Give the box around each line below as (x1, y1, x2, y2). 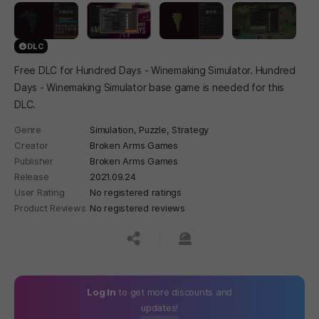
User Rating (14, 186, 65, 198)
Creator (14, 139, 48, 151)
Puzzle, (139, 123, 172, 135)
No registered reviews (90, 202, 185, 214)
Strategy (172, 123, 209, 135)
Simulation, (90, 123, 139, 135)
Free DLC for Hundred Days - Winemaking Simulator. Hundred (14, 63, 296, 76)
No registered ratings (90, 186, 182, 198)
